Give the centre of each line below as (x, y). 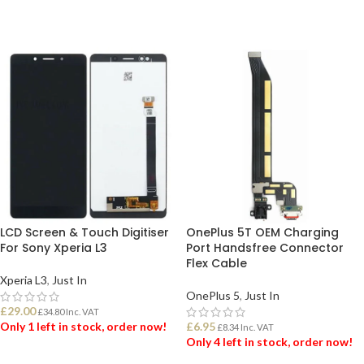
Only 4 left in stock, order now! (269, 342)
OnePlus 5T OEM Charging (262, 232)
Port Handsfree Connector (265, 248)
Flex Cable (217, 263)
